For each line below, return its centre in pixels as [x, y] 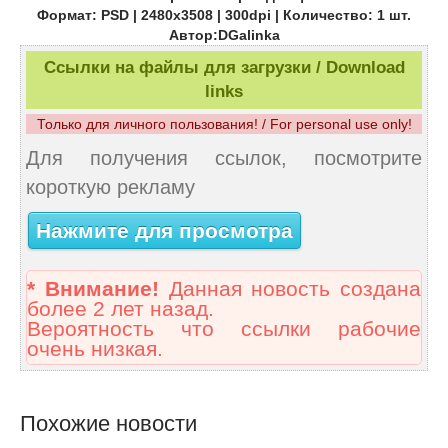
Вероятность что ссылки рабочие [224, 329]
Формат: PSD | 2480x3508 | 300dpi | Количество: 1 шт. [224, 15]
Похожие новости [108, 424]
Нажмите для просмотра [164, 230]
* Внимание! [93, 289]
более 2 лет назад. [120, 309]
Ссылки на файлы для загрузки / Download [224, 68]
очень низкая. [95, 349]
